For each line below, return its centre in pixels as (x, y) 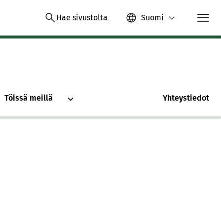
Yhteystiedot (186, 98)
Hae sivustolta (82, 18)
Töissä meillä (29, 98)
